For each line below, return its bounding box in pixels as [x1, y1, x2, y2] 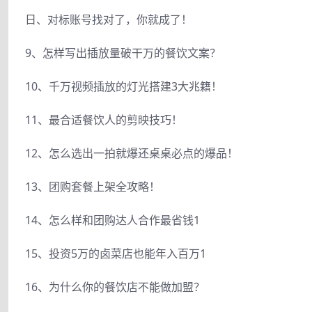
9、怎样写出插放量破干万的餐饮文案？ [25, 45, 221, 61]
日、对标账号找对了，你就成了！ [25, 11, 192, 27]
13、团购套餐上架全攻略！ [25, 178, 160, 194]
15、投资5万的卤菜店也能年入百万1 [25, 245, 206, 261]
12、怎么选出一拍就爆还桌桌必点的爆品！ [25, 145, 238, 161]
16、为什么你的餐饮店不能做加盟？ [25, 279, 205, 295]
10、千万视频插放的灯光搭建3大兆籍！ [25, 78, 222, 94]
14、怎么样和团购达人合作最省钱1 [25, 212, 200, 228]
